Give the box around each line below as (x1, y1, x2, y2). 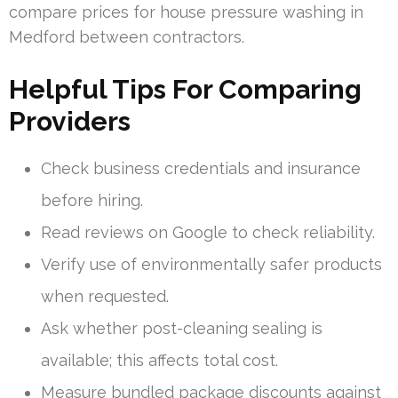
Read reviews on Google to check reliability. (41, 222, 375, 242)
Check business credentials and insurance (41, 158, 361, 178)
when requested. (41, 286, 169, 306)
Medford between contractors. (9, 27, 244, 46)
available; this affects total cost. (41, 350, 278, 370)
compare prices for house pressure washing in (9, 2, 363, 21)
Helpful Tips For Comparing (9, 73, 362, 105)
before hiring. (41, 190, 143, 210)
